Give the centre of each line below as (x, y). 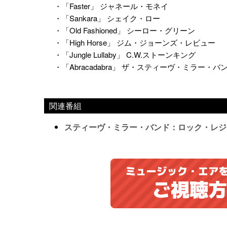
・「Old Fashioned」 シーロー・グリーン (125, 30)
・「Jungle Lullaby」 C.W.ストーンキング (125, 54)
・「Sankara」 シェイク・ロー (107, 18)
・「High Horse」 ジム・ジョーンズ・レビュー (135, 42)
